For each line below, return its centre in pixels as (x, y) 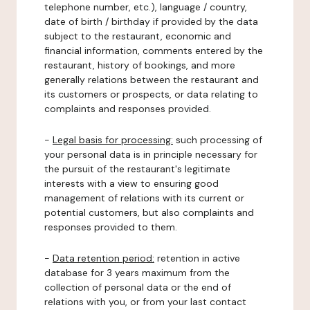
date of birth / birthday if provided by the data (151, 21)
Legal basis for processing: (113, 140)
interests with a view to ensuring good (131, 183)
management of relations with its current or (144, 198)
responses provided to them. (111, 227)
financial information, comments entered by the (154, 51)
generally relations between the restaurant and (152, 80)
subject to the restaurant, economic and (138, 36)
